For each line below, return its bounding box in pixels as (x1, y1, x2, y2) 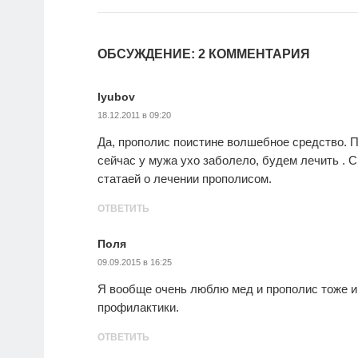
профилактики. (97, 300, 179, 315)
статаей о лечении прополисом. (97, 172, 272, 186)
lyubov (97, 90, 135, 104)
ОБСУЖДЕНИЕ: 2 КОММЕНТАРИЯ (97, 47, 310, 62)
